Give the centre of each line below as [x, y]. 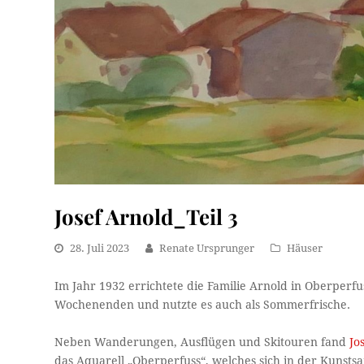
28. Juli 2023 [100, 248]
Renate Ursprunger [207, 248]
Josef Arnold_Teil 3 [147, 216]
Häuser [305, 248]
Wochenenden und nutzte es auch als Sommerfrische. [203, 304]
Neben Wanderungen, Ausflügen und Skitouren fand [202, 342]
